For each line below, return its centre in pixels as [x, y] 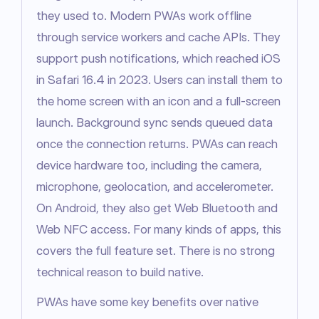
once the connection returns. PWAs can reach [157, 144]
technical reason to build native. [120, 272]
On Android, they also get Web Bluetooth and [157, 208]
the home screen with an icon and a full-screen [158, 101]
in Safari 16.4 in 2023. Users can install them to [159, 80]
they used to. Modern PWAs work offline [144, 16]
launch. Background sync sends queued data [155, 123]
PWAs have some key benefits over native [147, 302]
